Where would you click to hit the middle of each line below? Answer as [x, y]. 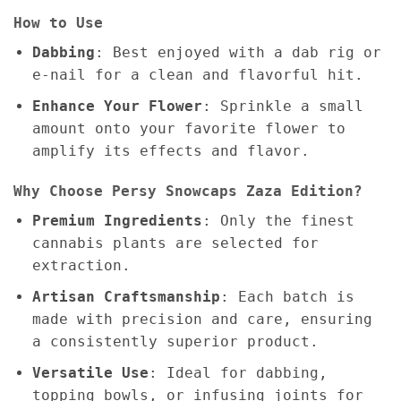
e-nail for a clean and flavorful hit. [197, 74]
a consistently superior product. [175, 341]
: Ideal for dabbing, [238, 372]
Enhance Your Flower [117, 106]
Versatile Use [90, 372]
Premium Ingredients [117, 221]
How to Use [58, 22]
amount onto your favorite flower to [188, 128]
